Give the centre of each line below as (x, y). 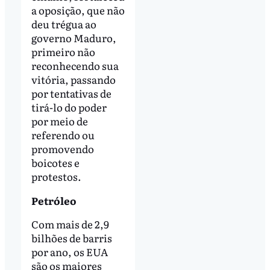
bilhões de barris (71, 238)
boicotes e (55, 162)
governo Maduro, (74, 37)
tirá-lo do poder (69, 107)
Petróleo (54, 200)
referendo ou (63, 134)
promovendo (62, 148)
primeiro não (63, 51)
